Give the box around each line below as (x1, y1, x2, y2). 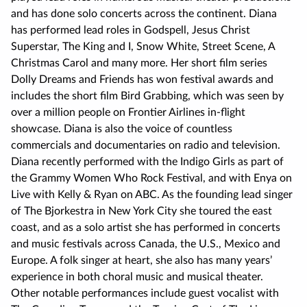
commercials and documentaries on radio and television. (11, 140, 280, 151)
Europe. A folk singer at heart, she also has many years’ (11, 255, 272, 267)
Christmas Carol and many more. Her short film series (11, 58, 267, 69)
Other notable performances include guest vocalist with (11, 288, 279, 299)
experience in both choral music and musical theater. (11, 271, 263, 283)
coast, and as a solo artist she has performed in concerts (11, 222, 280, 234)
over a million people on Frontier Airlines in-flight (11, 107, 245, 119)
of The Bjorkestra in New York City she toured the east (11, 206, 272, 217)
